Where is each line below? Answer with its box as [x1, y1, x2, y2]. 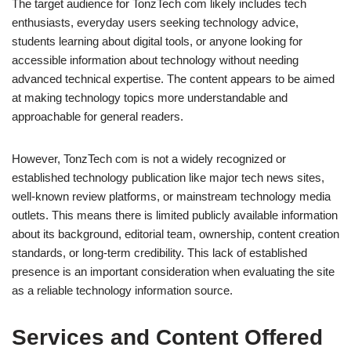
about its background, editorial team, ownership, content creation [12, 227, 339, 241]
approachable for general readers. [12, 110, 183, 124]
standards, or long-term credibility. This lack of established [12, 246, 307, 260]
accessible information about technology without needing [12, 53, 299, 67]
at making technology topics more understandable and [12, 91, 288, 105]
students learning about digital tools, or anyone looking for [12, 34, 302, 49]
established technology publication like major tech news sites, [12, 171, 324, 185]
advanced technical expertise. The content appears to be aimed [12, 72, 335, 86]
